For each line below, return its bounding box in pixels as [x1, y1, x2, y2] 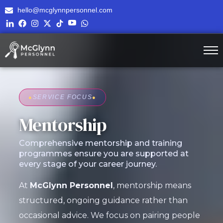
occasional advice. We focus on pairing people [18, 211, 200, 220]
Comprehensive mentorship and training [18, 138, 182, 148]
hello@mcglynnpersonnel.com [17, 6, 112, 14]
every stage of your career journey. [18, 159, 157, 169]
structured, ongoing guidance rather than [18, 196, 188, 205]
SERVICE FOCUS [32, 94, 93, 101]
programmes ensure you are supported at [18, 149, 189, 158]
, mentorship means [112, 181, 191, 190]
